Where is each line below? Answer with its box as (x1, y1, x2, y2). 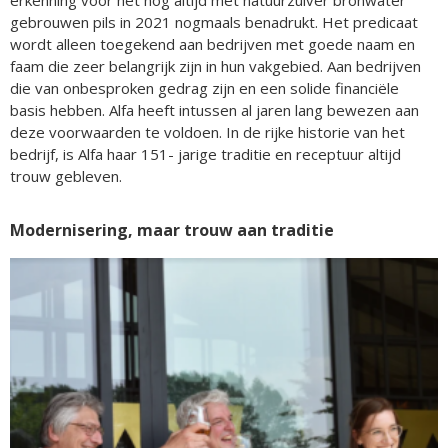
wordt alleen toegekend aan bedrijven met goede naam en (10, 33, 415, 54)
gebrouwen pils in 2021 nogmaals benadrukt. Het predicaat (10, 11, 418, 32)
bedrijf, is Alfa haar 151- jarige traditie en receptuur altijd (10, 143, 401, 164)
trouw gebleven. (10, 165, 130, 186)
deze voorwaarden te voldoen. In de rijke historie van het (10, 121, 405, 142)
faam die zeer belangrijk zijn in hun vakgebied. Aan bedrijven (10, 55, 421, 76)
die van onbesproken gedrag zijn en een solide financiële (10, 77, 399, 98)
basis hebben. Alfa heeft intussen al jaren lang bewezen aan (10, 99, 419, 120)
